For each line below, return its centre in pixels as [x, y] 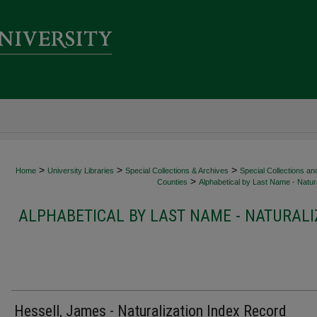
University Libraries [81, 171]
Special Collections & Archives [177, 171]
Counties [172, 182]
